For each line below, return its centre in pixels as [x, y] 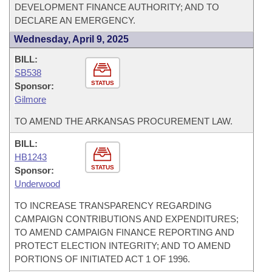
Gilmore [30, 99]
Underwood [37, 184]
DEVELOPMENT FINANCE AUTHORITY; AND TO [117, 7]
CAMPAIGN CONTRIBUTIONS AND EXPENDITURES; [127, 219]
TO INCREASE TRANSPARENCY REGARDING [113, 206]
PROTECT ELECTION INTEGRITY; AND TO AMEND [123, 246]
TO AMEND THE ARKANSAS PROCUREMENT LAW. [124, 121]
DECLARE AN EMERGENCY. [75, 20]
